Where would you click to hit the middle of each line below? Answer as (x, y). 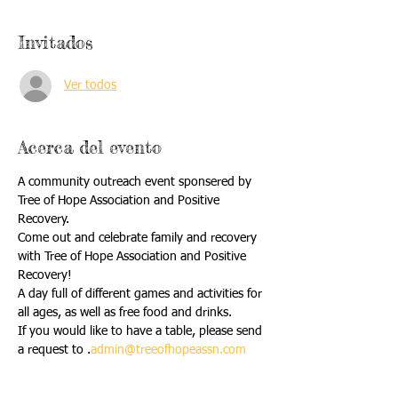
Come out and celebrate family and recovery (139, 238)
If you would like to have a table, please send (142, 331)
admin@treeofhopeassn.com (168, 350)
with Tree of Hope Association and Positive (134, 256)
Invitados (56, 42)
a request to (52, 350)
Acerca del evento (90, 147)
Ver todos (90, 86)
